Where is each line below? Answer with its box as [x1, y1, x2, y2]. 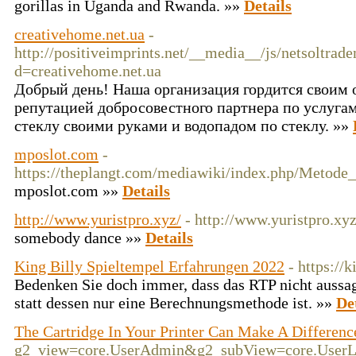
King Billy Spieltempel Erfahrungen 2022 [14, 257, 284, 275]
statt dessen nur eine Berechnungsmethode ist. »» [14, 294, 336, 311]
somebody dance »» [14, 229, 145, 246]
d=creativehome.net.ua [14, 62, 161, 79]
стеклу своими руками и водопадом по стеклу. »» [14, 117, 353, 134]
